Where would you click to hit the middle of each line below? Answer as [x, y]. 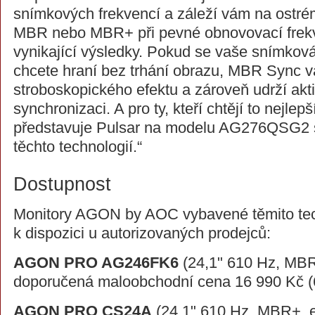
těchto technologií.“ [78, 147]
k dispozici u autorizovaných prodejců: [142, 233]
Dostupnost [62, 184]
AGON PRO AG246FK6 [96, 263]
